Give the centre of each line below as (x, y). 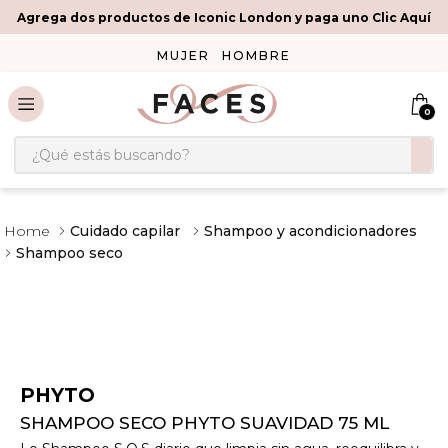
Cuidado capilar (125, 231)
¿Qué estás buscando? (103, 143)
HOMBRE (256, 55)
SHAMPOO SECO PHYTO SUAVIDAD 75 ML (204, 423)
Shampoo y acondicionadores (310, 231)
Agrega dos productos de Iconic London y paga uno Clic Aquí (224, 17)
